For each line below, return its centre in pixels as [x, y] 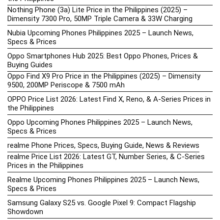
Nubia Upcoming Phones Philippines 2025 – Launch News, [100, 33]
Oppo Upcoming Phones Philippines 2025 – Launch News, [100, 122]
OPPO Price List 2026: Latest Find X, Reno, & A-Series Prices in [109, 99]
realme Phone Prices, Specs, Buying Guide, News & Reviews [103, 145]
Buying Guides [30, 65]
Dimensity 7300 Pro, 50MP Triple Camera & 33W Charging [100, 18]
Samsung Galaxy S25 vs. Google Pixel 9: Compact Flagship [102, 203]
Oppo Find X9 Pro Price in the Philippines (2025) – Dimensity [104, 76]
